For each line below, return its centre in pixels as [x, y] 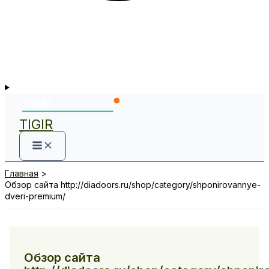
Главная [22, 174]
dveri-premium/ [35, 196]
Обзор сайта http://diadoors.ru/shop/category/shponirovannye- [133, 185]
